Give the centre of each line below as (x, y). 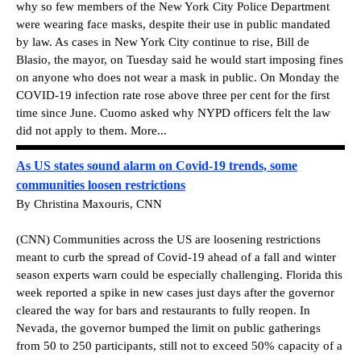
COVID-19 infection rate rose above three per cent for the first (173, 95)
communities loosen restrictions (101, 185)
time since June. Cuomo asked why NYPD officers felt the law (173, 112)
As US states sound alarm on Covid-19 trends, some (157, 165)
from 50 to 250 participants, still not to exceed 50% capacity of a (179, 345)
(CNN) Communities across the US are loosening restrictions (168, 239)
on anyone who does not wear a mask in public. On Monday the (178, 77)
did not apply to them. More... (91, 130)
